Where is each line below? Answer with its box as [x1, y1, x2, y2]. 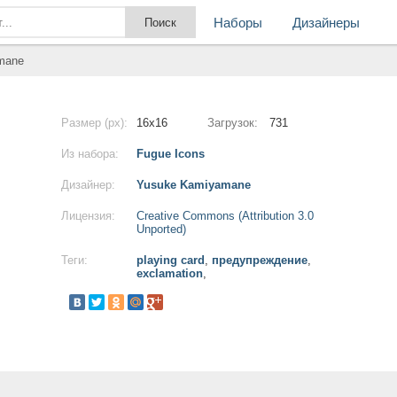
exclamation [136, 267, 203, 280]
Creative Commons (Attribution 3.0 [136, 209, 314, 222]
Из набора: [61, 147, 119, 160]
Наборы [214, 15, 262, 30]
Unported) [136, 222, 186, 236]
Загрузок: [207, 116, 258, 129]
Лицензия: [61, 209, 115, 222]
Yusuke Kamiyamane [136, 178, 251, 191]
